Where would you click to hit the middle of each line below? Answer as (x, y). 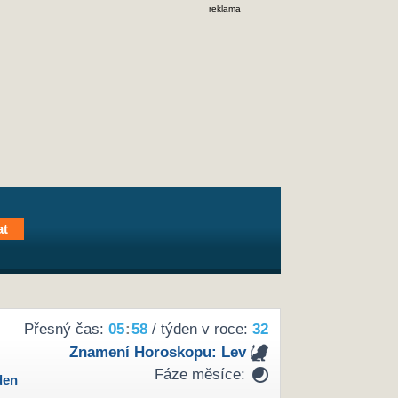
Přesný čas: (66, 330)
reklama (225, 8)
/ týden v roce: (199, 330)
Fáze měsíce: (199, 375)
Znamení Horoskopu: (145, 352)
